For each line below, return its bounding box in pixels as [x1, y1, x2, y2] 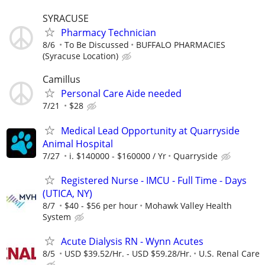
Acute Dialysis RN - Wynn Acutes [61, 234, 203, 248]
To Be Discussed [64, 39, 129, 51]
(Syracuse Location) [43, 50, 118, 62]
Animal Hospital [43, 137, 113, 150]
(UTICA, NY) [43, 186, 92, 200]
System [43, 211, 71, 222]
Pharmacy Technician [61, 26, 156, 40]
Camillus [43, 73, 80, 86]
